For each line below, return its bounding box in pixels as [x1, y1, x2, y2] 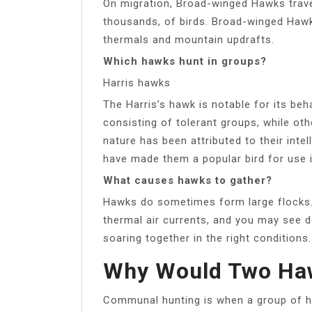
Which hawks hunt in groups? [103, 54, 267, 68]
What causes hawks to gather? [103, 173, 272, 187]
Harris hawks [103, 76, 171, 89]
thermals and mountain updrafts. [103, 33, 274, 46]
